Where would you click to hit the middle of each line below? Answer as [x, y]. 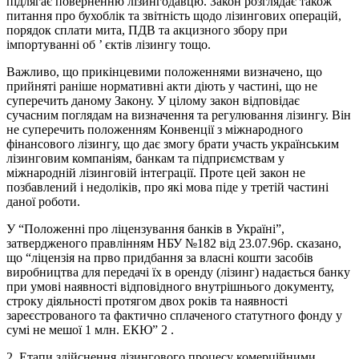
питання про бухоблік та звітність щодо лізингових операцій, [174, 16]
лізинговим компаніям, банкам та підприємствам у [145, 159]
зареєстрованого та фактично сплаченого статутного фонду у [174, 316]
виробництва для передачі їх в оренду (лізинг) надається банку [178, 272]
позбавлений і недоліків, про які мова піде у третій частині [167, 188]
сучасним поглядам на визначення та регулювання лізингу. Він [179, 115]
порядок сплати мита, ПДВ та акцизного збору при [147, 30]
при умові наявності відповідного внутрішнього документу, [170, 287]
